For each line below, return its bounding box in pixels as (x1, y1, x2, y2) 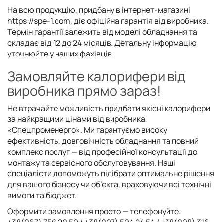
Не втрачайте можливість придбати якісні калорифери (7, 102, 210, 113)
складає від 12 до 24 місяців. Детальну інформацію (7, 37, 197, 48)
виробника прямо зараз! (7, 81, 161, 100)
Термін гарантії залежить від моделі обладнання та (7, 26, 197, 37)
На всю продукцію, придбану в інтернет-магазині (7, 4, 190, 15)
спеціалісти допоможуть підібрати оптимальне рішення (7, 167, 214, 179)
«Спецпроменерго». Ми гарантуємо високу (7, 124, 167, 135)
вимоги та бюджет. (7, 189, 77, 201)
